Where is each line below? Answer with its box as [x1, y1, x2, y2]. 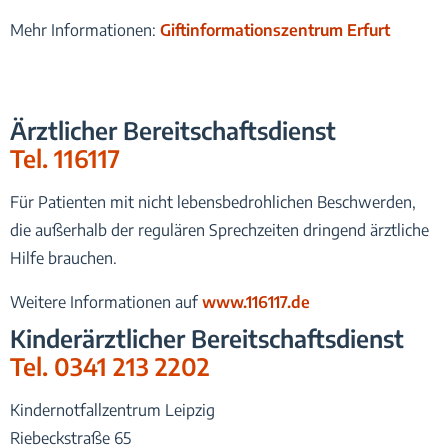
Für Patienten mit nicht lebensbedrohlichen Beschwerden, [10, 191, 416, 212]
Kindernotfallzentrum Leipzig [10, 399, 215, 420]
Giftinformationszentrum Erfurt [160, 19, 390, 40]
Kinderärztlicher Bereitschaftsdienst [10, 322, 404, 353]
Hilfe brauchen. [10, 247, 117, 268]
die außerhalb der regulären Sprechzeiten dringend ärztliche [10, 219, 429, 240]
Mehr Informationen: [10, 19, 160, 40]
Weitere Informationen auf [10, 291, 202, 312]
